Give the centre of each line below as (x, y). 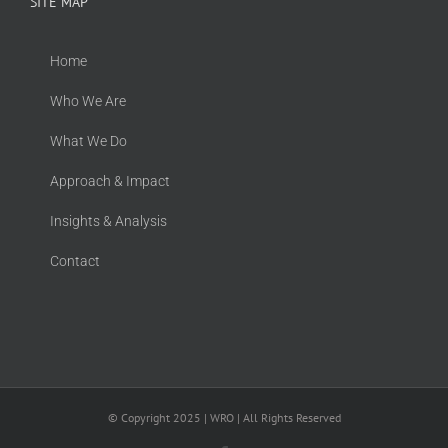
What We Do (88, 141)
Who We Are (88, 101)
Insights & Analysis (108, 221)
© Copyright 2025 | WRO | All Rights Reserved (224, 418)
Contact (75, 261)
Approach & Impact (110, 181)
